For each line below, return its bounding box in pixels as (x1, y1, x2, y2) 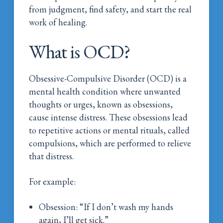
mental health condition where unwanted (29, 85, 181, 97)
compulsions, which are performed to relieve (29, 137, 192, 149)
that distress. (29, 150, 74, 162)
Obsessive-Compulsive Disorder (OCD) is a (29, 72, 187, 84)
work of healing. (29, 16, 88, 28)
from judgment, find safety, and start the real (29, 3, 192, 15)
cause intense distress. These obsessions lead (29, 111, 188, 123)
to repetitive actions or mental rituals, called (29, 124, 190, 136)
